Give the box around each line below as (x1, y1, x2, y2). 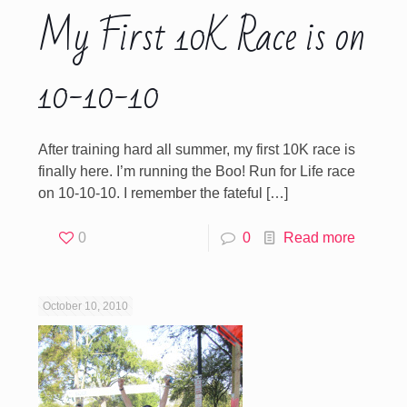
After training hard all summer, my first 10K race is (37, 142, 355, 157)
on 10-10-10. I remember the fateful (37, 185, 263, 201)
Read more (283, 230, 356, 245)
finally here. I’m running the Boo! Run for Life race (37, 164, 355, 179)
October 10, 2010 (42, 300, 128, 313)
